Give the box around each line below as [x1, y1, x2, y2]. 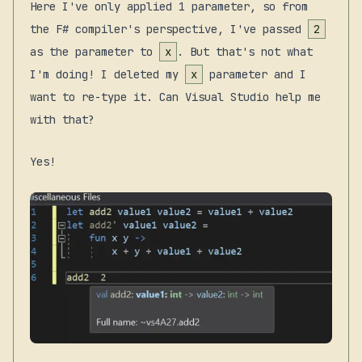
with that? [30, 112, 95, 127]
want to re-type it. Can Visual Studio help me [30, 89, 321, 104]
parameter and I [203, 66, 306, 82]
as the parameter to [30, 44, 159, 59]
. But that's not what [177, 44, 313, 59]
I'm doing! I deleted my [30, 66, 185, 82]
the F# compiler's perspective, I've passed [30, 21, 308, 36]
